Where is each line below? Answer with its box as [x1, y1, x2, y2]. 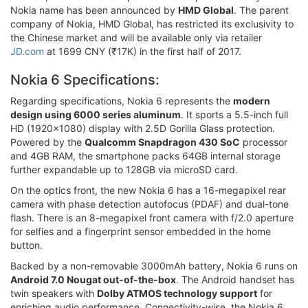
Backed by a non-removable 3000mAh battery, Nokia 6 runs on [10, 260, 298, 272]
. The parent [234, 4, 289, 16]
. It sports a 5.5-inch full [181, 109, 288, 121]
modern [233, 95, 270, 107]
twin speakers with [10, 287, 97, 300]
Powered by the [10, 136, 85, 148]
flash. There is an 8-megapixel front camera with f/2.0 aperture [10, 212, 294, 224]
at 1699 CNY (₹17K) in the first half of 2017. [44, 45, 241, 58]
